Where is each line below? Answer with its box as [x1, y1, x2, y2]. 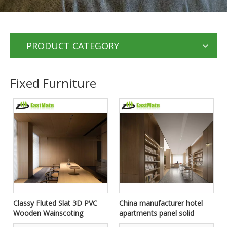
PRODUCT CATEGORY [26, 40, 119, 52]
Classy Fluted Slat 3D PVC [13, 198, 97, 208]
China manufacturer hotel [119, 198, 203, 208]
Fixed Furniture [10, 74, 96, 91]
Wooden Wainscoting [13, 208, 83, 218]
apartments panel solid [119, 208, 194, 218]
